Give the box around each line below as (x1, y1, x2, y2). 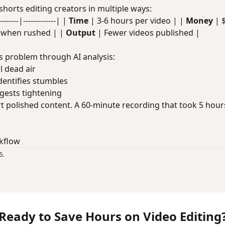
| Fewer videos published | (95, 27, 200, 38)
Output (66, 27, 95, 38)
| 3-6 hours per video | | (88, 15, 186, 26)
